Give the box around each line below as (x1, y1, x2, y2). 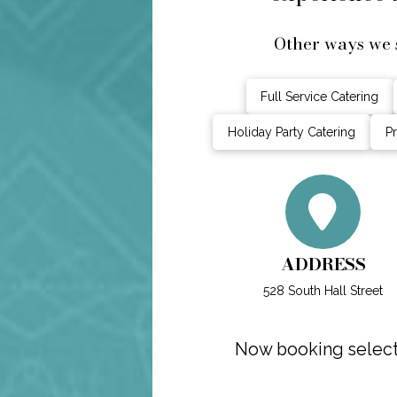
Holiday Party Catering (227, 124, 355, 139)
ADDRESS (280, 250, 366, 277)
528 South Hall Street (263, 283, 383, 298)
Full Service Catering (261, 89, 379, 104)
